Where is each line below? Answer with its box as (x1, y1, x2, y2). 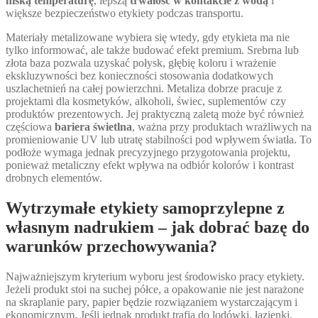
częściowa (6, 121, 55, 133)
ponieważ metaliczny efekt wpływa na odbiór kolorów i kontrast (6, 159, 294, 172)
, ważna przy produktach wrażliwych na (132, 121, 312, 133)
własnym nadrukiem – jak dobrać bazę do (6, 218, 309, 237)
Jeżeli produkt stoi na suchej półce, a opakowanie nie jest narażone (6, 283, 304, 296)
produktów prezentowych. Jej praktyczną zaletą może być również (6, 108, 304, 121)
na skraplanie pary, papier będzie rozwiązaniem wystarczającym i (6, 296, 297, 309)
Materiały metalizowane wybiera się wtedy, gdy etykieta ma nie (6, 31, 290, 44)
